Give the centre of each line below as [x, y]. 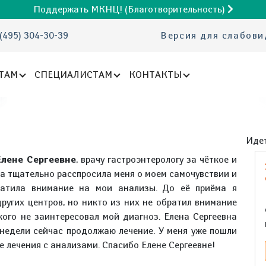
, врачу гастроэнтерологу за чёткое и [156, 159]
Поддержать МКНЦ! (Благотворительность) [130, 9]
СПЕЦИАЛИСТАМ [74, 74]
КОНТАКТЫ [156, 74]
